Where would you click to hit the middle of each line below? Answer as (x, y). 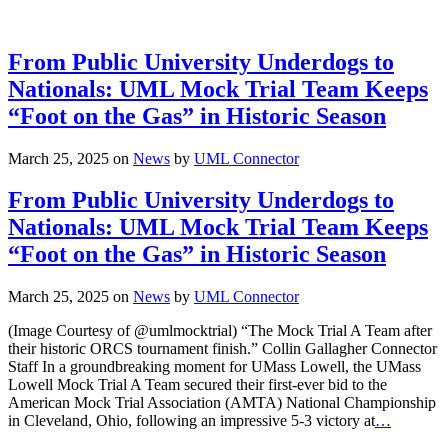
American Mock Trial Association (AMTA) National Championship (222, 403)
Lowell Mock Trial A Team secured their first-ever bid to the (197, 385)
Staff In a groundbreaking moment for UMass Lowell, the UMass (214, 367)
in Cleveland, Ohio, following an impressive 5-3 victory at (191, 421)
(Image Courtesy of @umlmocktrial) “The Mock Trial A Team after (220, 331)
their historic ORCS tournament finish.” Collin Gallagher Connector (222, 349)
